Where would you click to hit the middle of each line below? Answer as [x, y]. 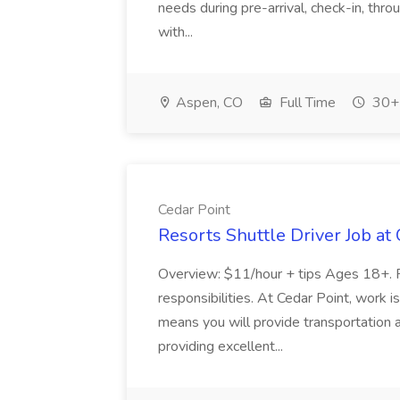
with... [177, 32]
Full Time [306, 103]
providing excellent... [221, 346]
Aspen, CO [208, 103]
